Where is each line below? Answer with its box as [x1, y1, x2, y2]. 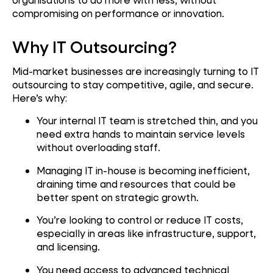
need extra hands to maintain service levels [37, 127, 245, 141]
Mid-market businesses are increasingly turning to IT [12, 64, 259, 77]
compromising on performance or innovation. [12, 6, 224, 19]
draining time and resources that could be [37, 177, 236, 190]
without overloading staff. [37, 141, 160, 154]
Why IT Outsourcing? [12, 35, 177, 57]
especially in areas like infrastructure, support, [37, 227, 256, 240]
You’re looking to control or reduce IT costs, [37, 213, 243, 227]
